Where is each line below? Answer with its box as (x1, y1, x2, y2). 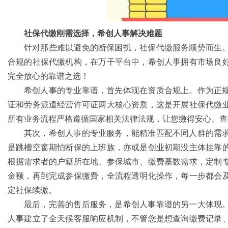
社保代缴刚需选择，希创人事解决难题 (24, 29, 162, 38)
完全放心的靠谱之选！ (8, 72, 89, 80)
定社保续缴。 (8, 186, 56, 194)
